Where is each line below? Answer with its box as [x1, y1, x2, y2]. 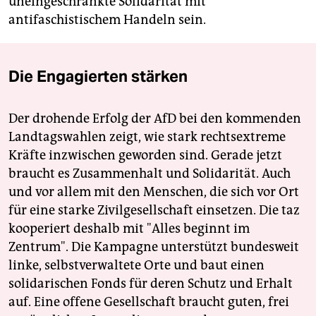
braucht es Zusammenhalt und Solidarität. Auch [8, 166, 291, 182]
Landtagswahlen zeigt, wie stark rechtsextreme [8, 129, 286, 145]
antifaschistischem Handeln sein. [8, 12, 206, 28]
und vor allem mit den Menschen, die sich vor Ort [8, 184, 299, 200]
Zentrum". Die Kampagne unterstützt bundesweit [8, 239, 299, 255]
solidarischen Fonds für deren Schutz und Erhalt [8, 276, 293, 292]
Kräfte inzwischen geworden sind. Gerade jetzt [8, 147, 282, 164]
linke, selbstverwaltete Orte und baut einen [8, 257, 265, 274]
